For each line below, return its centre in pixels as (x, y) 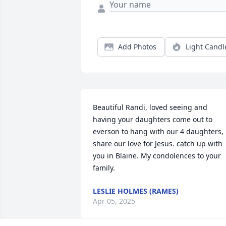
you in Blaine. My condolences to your (157, 156)
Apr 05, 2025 (114, 201)
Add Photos (137, 47)
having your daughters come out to (153, 120)
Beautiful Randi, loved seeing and (150, 107)
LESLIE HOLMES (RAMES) (136, 191)
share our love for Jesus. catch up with (158, 144)
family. (104, 168)
